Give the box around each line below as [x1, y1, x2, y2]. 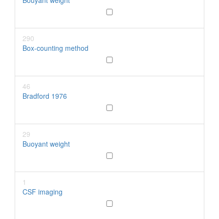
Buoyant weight [22, 139, 70, 149]
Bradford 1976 [22, 91, 67, 101]
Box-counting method [22, 43, 88, 53]
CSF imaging [22, 187, 63, 197]
